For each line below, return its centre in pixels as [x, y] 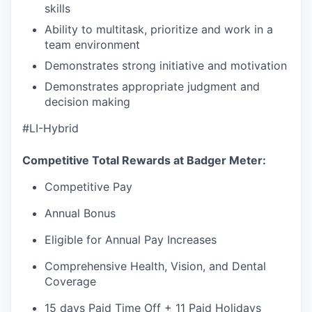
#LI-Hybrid [50, 128]
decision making [87, 101]
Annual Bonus [80, 213]
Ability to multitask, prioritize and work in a [159, 29]
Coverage [70, 281]
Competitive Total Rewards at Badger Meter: [144, 160]
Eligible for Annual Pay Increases [131, 239]
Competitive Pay [88, 186]
